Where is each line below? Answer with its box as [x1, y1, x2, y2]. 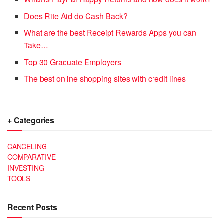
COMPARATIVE [7, 152, 56, 162]
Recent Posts [7, 201, 57, 213]
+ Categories [7, 114, 54, 126]
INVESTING [7, 163, 44, 173]
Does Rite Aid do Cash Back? [24, 10, 128, 22]
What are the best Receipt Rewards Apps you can [24, 27, 197, 39]
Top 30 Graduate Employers [24, 56, 122, 68]
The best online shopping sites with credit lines [24, 73, 186, 85]
